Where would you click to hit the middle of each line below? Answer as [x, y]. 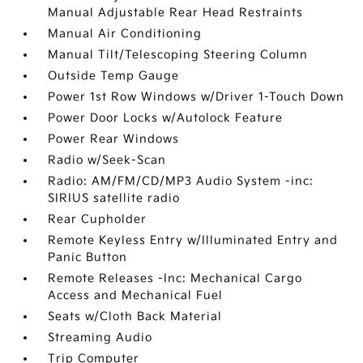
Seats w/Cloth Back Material [135, 317]
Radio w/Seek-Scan [107, 160]
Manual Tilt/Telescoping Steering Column [178, 55]
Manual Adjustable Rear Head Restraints [176, 13]
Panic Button [88, 258]
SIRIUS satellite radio [114, 199]
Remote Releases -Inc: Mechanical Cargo [175, 279]
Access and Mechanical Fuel [136, 296]
